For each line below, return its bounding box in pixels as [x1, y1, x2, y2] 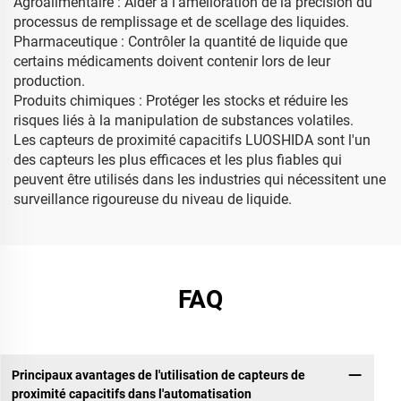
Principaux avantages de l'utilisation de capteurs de [11, 367, 305, 382]
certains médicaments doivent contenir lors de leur [13, 53, 330, 70]
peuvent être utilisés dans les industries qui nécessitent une [13, 171, 386, 188]
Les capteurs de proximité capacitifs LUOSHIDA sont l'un [13, 132, 371, 149]
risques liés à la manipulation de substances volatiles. [13, 112, 354, 129]
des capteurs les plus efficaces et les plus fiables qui [13, 151, 342, 168]
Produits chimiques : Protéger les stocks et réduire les [13, 92, 348, 109]
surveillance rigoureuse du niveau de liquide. [13, 191, 292, 208]
